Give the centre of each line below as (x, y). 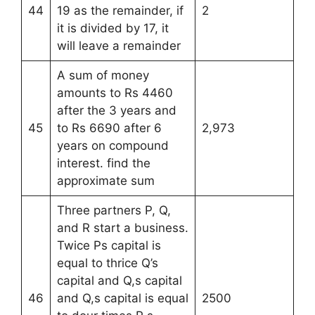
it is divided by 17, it (112, 28)
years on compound (112, 145)
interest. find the (103, 163)
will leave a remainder (120, 45)
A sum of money (103, 75)
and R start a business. (122, 227)
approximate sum (105, 180)
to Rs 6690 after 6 (109, 128)
